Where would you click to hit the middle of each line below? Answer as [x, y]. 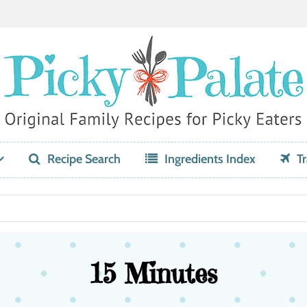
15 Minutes [153, 273]
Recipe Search [84, 159]
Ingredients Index [210, 159]
